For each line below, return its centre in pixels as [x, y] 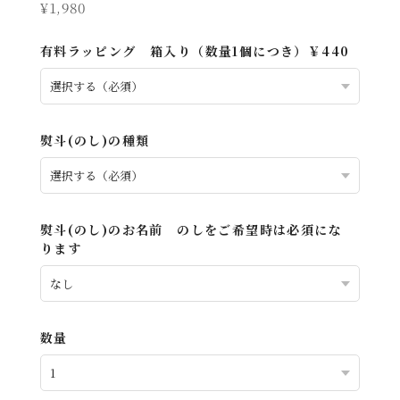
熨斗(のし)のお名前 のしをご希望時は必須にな [191, 230]
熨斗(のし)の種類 [101, 141]
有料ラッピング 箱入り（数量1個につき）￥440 [195, 51]
